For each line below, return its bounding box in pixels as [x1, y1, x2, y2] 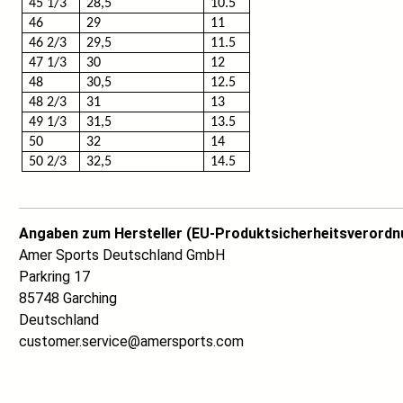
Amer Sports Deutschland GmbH [19, 246, 225, 264]
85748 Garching [19, 290, 117, 308]
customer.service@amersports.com [19, 333, 244, 351]
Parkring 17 [19, 268, 90, 286]
